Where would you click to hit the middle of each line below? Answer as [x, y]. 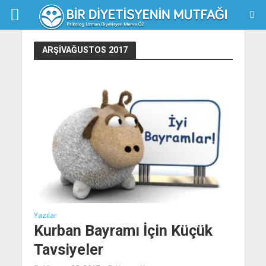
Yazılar [45, 216]
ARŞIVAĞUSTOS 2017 [85, 50]
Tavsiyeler [68, 250]
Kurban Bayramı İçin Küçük [123, 231]
